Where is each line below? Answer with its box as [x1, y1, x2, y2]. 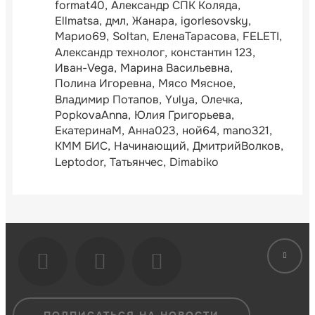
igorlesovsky [181, 13, 248, 29]
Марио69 [55, 29, 106, 44]
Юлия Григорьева [134, 107, 231, 122]
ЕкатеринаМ [55, 123, 122, 139]
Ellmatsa [55, 13, 99, 29]
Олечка [201, 91, 240, 107]
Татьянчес [110, 154, 163, 169]
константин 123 [171, 44, 252, 60]
